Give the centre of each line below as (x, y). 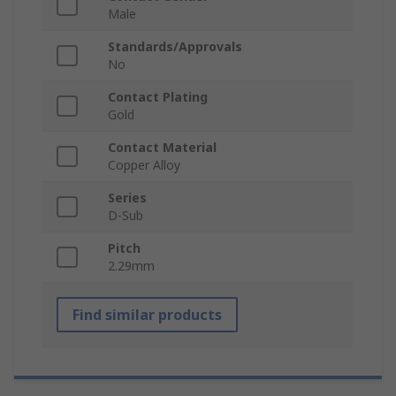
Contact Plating (158, 97)
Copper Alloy (144, 165)
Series (127, 198)
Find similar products (147, 315)
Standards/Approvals (175, 47)
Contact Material (162, 148)
